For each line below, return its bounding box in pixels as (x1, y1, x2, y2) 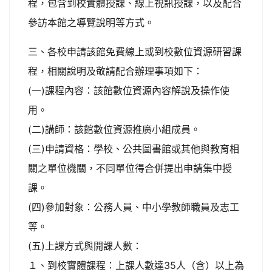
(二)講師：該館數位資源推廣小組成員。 (28, 123, 200, 135)
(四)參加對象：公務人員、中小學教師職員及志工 (28, 201, 239, 213)
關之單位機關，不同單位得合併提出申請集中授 (28, 162, 232, 174)
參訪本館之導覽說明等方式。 (28, 16, 154, 29)
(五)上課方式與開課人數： (28, 240, 142, 252)
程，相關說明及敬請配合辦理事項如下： (28, 65, 203, 77)
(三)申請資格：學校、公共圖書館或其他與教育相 (28, 143, 239, 155)
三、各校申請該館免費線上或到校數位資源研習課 (28, 46, 242, 58)
